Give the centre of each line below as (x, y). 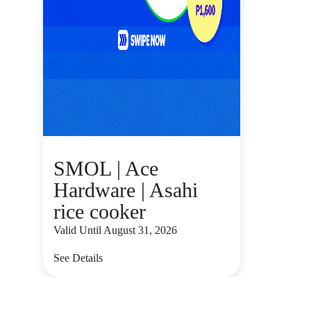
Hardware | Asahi (126, 190)
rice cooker (100, 211)
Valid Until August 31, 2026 (115, 230)
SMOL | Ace (106, 168)
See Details (78, 258)
